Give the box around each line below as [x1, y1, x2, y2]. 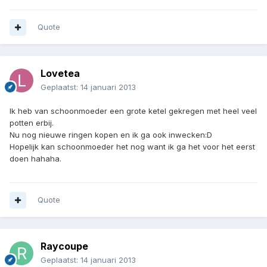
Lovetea [41, 67, 80, 80]
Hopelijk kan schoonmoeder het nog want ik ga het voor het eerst [10, 142, 255, 152]
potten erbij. [10, 118, 54, 128]
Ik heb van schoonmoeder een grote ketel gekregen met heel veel [10, 106, 257, 116]
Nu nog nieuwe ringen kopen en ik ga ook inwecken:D [10, 130, 212, 140]
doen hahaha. [10, 154, 61, 164]
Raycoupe [41, 240, 88, 253]
